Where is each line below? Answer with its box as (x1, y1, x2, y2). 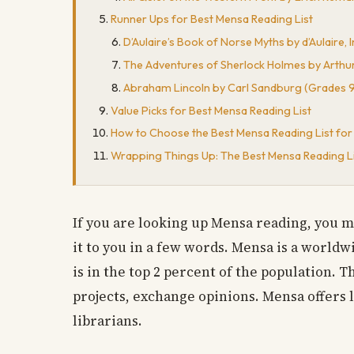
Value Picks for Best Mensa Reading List (111, 103, 311, 118)
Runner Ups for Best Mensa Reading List (111, 12, 313, 27)
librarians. (73, 311, 142, 330)
